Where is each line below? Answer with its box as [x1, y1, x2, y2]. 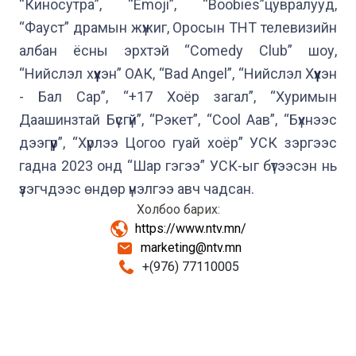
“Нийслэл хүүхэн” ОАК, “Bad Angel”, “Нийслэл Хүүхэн [19, 65, 337, 82]
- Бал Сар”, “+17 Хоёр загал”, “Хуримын [19, 88, 337, 105]
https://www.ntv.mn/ [135, 221, 246, 236]
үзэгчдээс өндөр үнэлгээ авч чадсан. [19, 180, 254, 197]
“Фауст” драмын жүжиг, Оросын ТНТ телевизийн [19, 19, 337, 36]
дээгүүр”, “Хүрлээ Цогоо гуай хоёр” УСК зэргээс [19, 134, 337, 151]
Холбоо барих [136, 202, 218, 217]
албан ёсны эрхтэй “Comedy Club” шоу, [19, 42, 337, 59]
